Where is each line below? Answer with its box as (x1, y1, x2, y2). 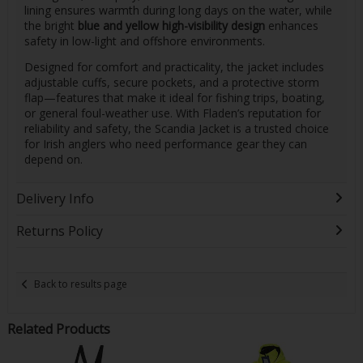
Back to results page (34, 277, 128, 292)
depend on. (23, 152, 83, 168)
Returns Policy (15, 221, 103, 240)
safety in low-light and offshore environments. (23, 32, 265, 49)
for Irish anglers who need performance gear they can (23, 136, 307, 152)
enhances (264, 17, 318, 33)
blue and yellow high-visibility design (77, 17, 265, 33)
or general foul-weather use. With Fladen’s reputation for (23, 105, 321, 122)
